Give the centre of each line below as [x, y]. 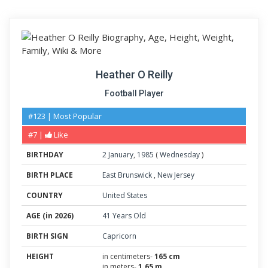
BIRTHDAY [45, 155]
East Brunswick [128, 175]
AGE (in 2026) [50, 216]
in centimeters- [128, 256]
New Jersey [176, 175]
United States [125, 195]
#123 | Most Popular [65, 116]
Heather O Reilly [134, 74]
